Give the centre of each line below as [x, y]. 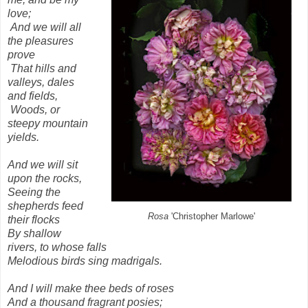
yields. [23, 137]
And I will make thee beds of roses [91, 288]
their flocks [34, 219]
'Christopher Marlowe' [212, 216]
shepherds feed [45, 206]
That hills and [43, 68]
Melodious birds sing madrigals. [85, 261]
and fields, [33, 96]
